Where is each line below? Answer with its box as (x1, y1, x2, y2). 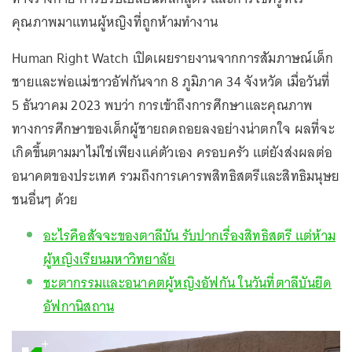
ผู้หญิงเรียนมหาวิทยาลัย (43, 247, 176, 271)
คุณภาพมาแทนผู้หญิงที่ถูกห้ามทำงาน (12, 10, 218, 34)
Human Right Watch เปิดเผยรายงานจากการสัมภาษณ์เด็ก (12, 46, 334, 70)
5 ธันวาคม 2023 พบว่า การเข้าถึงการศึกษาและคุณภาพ (12, 93, 313, 117)
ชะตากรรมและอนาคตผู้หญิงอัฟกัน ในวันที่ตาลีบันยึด (43, 271, 332, 295)
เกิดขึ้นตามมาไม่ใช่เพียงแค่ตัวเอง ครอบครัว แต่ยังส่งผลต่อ (12, 141, 332, 164)
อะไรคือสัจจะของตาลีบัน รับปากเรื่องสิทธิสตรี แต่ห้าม (43, 224, 335, 247)
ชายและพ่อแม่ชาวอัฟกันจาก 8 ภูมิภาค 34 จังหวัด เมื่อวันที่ (12, 70, 330, 93)
